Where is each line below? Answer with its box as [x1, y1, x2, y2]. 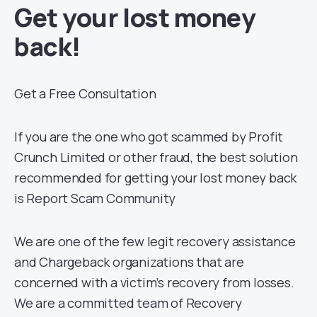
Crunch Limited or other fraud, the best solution [14, 148, 298, 166]
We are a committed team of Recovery [14, 294, 242, 311]
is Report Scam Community [14, 189, 176, 207]
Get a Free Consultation [14, 84, 156, 102]
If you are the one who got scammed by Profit [14, 127, 284, 145]
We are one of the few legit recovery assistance [14, 232, 296, 250]
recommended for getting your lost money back [14, 168, 297, 186]
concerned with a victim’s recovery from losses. [14, 273, 294, 291]
